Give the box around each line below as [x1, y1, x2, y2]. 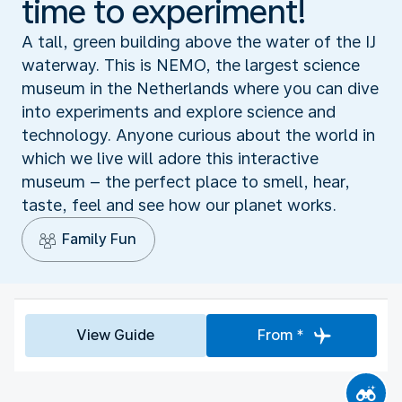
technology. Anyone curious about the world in [22, 125, 375, 144]
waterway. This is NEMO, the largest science [22, 55, 360, 74]
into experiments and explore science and [22, 101, 336, 121]
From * [257, 326, 304, 344]
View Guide [76, 326, 155, 344]
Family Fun [62, 230, 136, 248]
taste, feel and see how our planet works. [22, 195, 336, 214]
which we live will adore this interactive [22, 148, 319, 168]
